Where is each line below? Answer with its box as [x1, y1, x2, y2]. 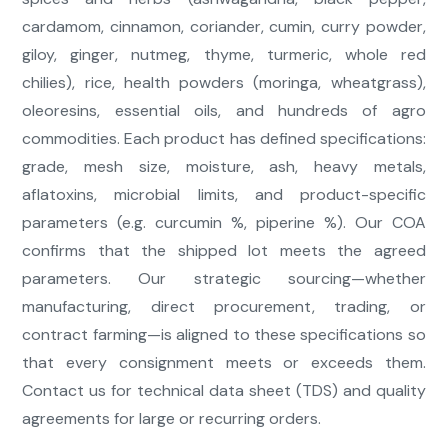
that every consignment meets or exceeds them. [22, 352, 426, 374]
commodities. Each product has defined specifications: [22, 128, 426, 150]
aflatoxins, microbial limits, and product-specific [22, 184, 426, 206]
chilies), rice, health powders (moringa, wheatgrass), [22, 72, 426, 94]
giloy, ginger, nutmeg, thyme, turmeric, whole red [22, 44, 426, 66]
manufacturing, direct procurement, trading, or [22, 296, 426, 318]
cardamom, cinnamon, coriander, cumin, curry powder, [22, 16, 426, 38]
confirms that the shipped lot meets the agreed [22, 240, 426, 262]
